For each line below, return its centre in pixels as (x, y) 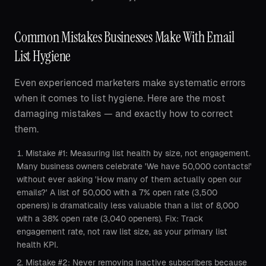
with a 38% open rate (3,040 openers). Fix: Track (110, 218)
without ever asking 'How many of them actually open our (129, 179)
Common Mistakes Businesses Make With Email (124, 37)
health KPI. (37, 245)
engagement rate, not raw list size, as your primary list (122, 232)
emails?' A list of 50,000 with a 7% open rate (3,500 (117, 192)
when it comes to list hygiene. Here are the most (120, 98)
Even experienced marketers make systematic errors (130, 83)
